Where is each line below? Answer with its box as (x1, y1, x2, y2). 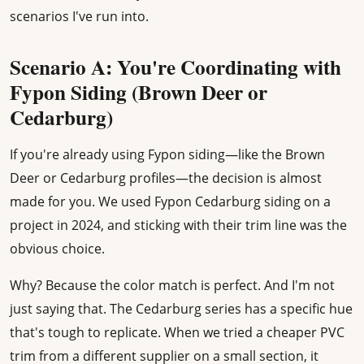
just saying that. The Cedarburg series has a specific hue (10, 300, 353, 318)
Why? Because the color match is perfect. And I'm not (10, 276, 335, 295)
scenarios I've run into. (10, 7, 149, 26)
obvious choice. (10, 240, 105, 258)
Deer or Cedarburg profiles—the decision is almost (10, 169, 322, 188)
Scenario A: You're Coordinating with (10, 52, 341, 83)
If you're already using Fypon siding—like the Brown (10, 145, 325, 164)
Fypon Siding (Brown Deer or (10, 77, 267, 108)
